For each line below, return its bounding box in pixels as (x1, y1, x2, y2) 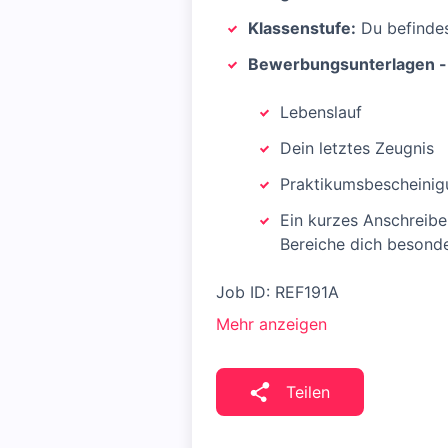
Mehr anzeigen (216, 314, 327, 334)
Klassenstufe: (248, 18, 356, 38)
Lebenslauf (280, 102, 362, 122)
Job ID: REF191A (216, 282, 339, 302)
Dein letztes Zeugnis (280, 138, 434, 158)
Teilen (286, 382, 330, 402)
